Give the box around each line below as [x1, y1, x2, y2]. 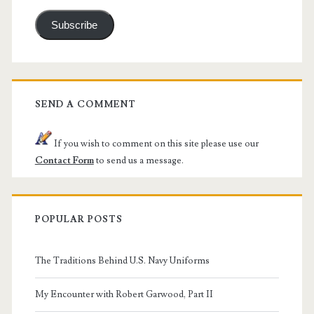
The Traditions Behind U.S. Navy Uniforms [34, 254, 210, 266]
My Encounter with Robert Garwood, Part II [34, 288, 213, 300]
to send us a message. [93, 154, 184, 166]
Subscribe [51, 19, 98, 31]
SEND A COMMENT [34, 98, 137, 110]
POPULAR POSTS [34, 213, 123, 225]
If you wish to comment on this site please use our [51, 137, 259, 149]
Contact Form [34, 154, 94, 166]
